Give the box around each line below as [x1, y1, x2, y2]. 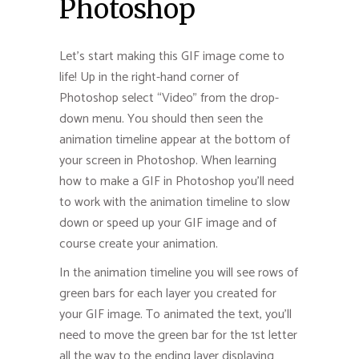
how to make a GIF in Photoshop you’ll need [59, 170, 294, 192]
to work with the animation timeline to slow [59, 191, 290, 213]
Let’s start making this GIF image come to [59, 45, 284, 67]
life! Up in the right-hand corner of [59, 66, 239, 88]
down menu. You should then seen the [59, 107, 263, 130]
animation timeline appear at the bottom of [59, 128, 290, 151]
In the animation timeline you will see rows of [59, 261, 298, 284]
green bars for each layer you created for [59, 282, 276, 305]
